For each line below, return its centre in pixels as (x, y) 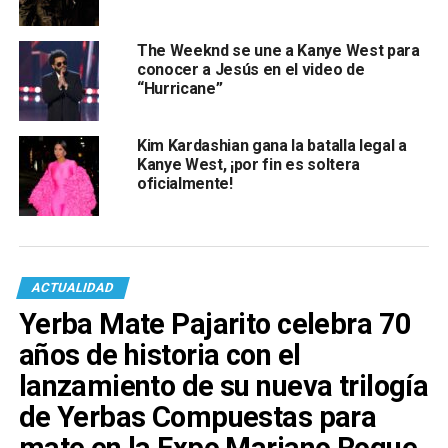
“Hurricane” (179, 88)
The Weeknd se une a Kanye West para (278, 50)
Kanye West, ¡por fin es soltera (248, 164)
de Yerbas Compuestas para (197, 416)
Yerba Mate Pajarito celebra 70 (215, 323)
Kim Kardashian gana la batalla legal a (271, 145)
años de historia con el (159, 354)
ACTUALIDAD (72, 287)
